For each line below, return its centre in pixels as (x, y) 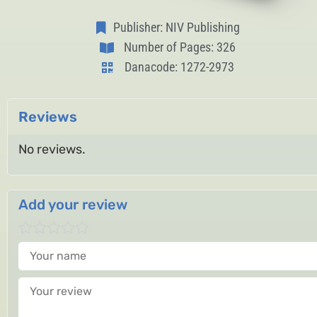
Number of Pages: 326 (179, 47)
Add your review (73, 205)
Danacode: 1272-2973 (180, 67)
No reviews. (52, 149)
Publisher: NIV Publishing (176, 27)
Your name (49, 248)
